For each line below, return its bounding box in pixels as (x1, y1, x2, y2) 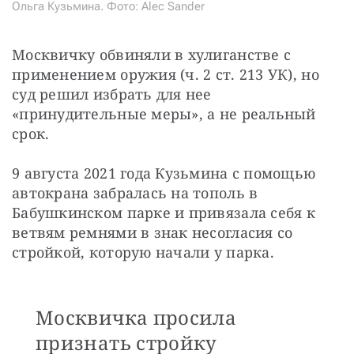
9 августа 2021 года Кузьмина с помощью (12, 163, 316, 183)
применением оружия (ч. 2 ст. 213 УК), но (12, 64, 319, 84)
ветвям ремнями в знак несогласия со (12, 222, 293, 242)
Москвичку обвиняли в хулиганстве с (12, 44, 292, 64)
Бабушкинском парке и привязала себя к (12, 202, 315, 222)
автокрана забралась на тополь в (12, 183, 258, 202)
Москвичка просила (36, 303, 237, 330)
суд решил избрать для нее (12, 84, 212, 104)
